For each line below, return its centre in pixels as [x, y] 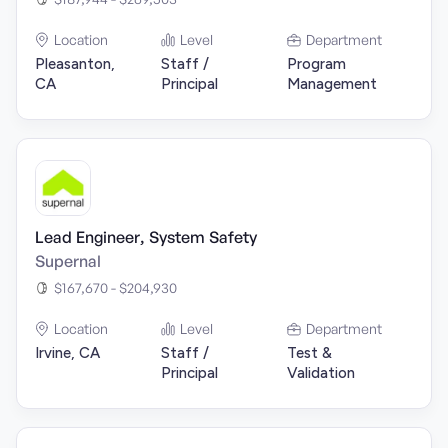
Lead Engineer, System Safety [146, 237]
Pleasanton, [75, 64]
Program [316, 64]
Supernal [68, 261]
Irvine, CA [67, 353]
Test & [309, 353]
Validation [321, 373]
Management [332, 84]
